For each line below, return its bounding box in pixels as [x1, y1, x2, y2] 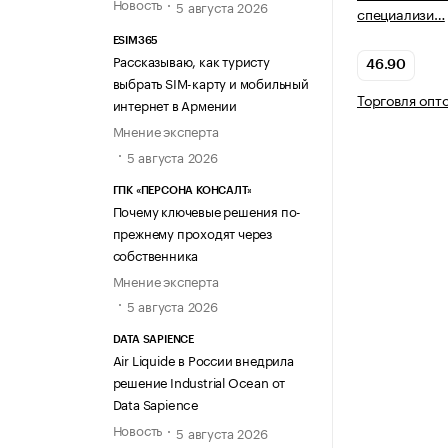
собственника [112, 243, 199, 264]
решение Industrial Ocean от [112, 370, 286, 391]
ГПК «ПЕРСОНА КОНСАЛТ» [112, 184, 252, 196]
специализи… [357, 2, 445, 25]
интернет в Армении [112, 94, 237, 115]
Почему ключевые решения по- [112, 199, 302, 220]
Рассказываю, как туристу [112, 50, 270, 71]
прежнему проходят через [112, 221, 272, 242]
